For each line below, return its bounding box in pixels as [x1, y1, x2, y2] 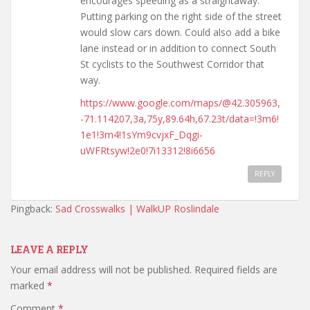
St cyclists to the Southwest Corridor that [80, 57, 264, 71]
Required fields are [194, 262, 277, 276]
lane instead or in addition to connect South [80, 41, 276, 55]
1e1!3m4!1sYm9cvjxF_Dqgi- [80, 127, 203, 141]
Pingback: [10, 201, 55, 215]
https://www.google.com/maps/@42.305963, [80, 95, 280, 109]
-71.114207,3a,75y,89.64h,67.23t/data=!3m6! [80, 111, 279, 125]
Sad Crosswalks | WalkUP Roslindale [55, 201, 219, 215]
